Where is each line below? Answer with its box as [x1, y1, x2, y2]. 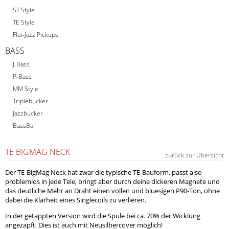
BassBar [13, 121, 36, 130]
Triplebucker [13, 97, 48, 106]
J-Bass [13, 60, 30, 69]
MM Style [13, 84, 38, 94]
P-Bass [13, 72, 32, 81]
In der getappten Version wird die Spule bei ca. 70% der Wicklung [5, 211, 200, 221]
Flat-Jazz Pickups [13, 30, 58, 39]
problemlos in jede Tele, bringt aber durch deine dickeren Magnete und [5, 177, 220, 187]
